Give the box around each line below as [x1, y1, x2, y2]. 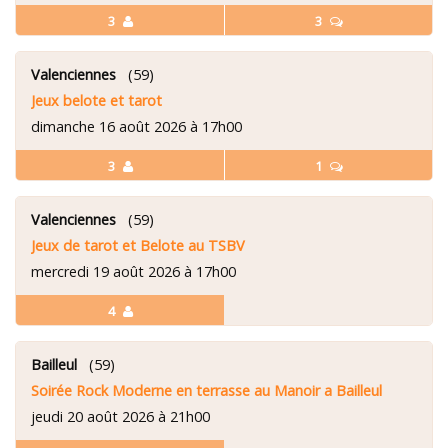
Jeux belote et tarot [31, 90, 162, 110]
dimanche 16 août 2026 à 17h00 [31, 116, 242, 136]
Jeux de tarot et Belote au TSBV [31, 235, 245, 255]
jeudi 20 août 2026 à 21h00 [31, 406, 210, 426]
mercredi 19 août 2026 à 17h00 [31, 261, 236, 281]
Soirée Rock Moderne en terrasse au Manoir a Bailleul [31, 380, 382, 400]
